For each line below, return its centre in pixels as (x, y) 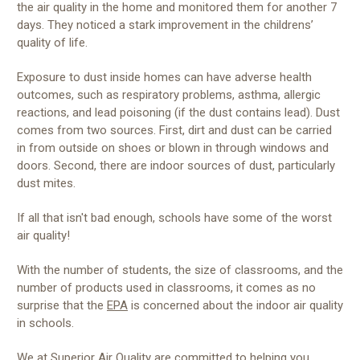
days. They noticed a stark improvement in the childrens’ (165, 25)
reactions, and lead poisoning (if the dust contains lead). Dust (178, 112)
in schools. (47, 323)
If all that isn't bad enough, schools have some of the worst (174, 217)
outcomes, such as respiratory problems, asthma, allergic (169, 94)
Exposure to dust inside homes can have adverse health (164, 77)
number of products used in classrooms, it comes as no (166, 287)
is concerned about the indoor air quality (235, 305)
